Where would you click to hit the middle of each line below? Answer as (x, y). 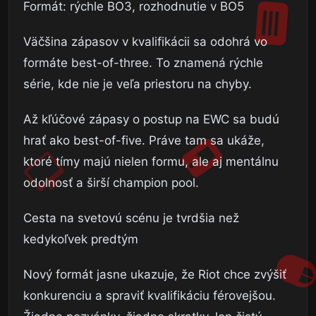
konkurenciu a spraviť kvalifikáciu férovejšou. (150, 295)
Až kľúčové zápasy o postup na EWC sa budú (151, 119)
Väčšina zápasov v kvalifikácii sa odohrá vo (145, 41)
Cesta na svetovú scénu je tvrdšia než (131, 218)
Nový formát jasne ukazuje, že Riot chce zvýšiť (155, 274)
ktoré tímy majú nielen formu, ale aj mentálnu (151, 161)
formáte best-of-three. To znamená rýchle (143, 62)
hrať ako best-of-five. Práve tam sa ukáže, (144, 140)
